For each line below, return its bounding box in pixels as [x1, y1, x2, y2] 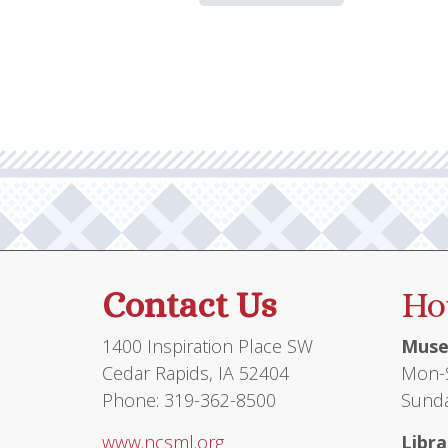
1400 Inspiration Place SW [102, 334, 313, 359]
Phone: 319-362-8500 [102, 388, 276, 413]
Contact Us [102, 284, 276, 326]
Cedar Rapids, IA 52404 [102, 361, 289, 386]
